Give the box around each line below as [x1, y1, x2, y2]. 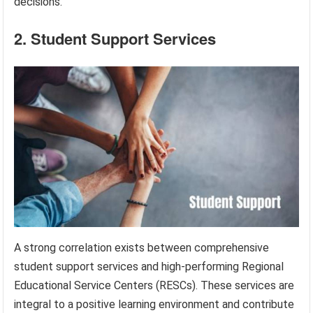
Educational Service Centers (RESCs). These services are [14, 278, 295, 292]
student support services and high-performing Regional [14, 259, 284, 273]
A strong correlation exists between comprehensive [14, 240, 270, 254]
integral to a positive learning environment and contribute [14, 297, 295, 311]
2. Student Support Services [14, 27, 217, 50]
